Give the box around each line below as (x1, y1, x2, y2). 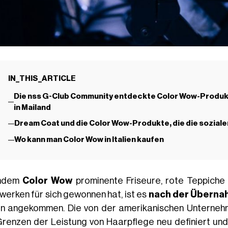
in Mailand (13, 103, 51, 111)
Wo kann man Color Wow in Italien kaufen (14, 136, 164, 144)
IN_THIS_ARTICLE (8, 74, 76, 82)
